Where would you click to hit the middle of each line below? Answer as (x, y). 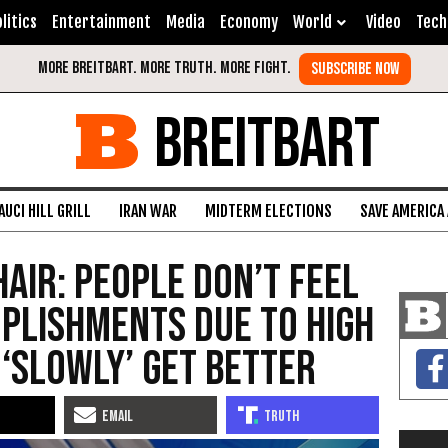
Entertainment (101, 22)
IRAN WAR (148, 211)
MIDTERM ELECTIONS (268, 211)
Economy (249, 22)
